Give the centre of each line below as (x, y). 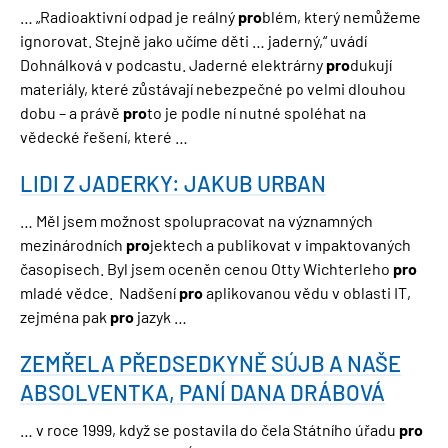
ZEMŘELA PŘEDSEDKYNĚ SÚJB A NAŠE (210, 363)
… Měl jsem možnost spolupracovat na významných (196, 221)
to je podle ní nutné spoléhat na (256, 113)
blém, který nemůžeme (341, 17)
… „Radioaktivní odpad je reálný (129, 17)
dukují (371, 65)
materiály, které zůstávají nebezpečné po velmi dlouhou (213, 89)
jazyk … (160, 317)
